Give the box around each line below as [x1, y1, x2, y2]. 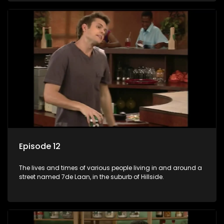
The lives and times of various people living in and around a [19, 163, 202, 172]
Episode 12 [19, 140, 60, 152]
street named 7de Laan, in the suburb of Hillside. [19, 172, 164, 181]
